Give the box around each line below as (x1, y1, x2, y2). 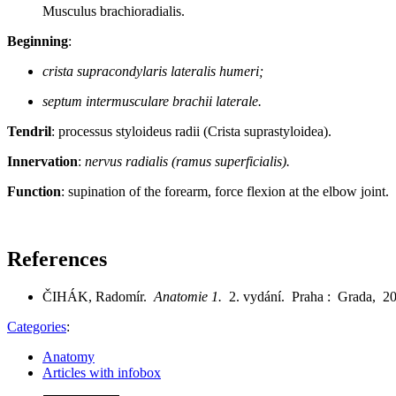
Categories (7, 318, 66, 334)
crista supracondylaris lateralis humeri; (42, 63, 263, 79)
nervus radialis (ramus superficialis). (85, 153, 290, 169)
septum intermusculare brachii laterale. (42, 93, 262, 109)
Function (7, 183, 61, 199)
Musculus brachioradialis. (42, 3, 185, 19)
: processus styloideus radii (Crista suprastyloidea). (51, 123, 331, 139)
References (7, 247, 107, 270)
